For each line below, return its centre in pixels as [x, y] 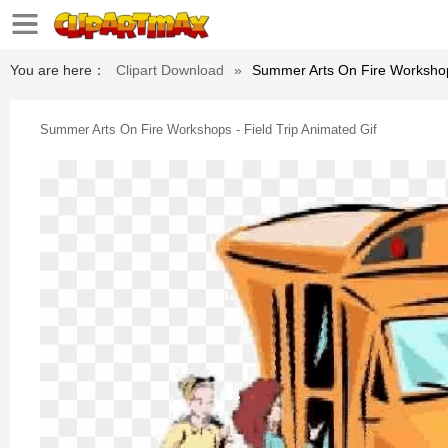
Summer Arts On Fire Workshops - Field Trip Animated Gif [208, 129]
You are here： [58, 70]
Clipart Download [170, 70]
